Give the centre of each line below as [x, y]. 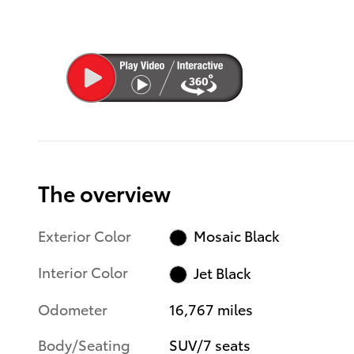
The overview [104, 192]
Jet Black [222, 273]
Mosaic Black [236, 235]
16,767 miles [211, 308]
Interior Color [83, 272]
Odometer [73, 308]
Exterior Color [85, 235]
